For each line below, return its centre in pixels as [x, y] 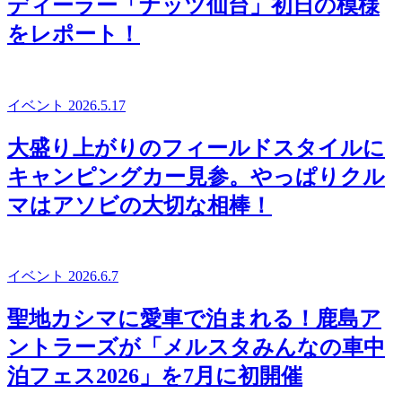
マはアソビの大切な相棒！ [140, 205]
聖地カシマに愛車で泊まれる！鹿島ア [194, 319]
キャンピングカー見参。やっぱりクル [196, 176]
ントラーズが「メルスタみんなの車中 [196, 348]
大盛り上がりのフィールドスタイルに [196, 148]
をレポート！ [74, 34]
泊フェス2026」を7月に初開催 [155, 376]
